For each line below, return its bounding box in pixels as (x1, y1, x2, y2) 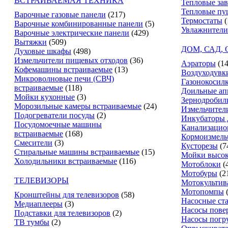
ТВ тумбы (14, 218, 49, 226)
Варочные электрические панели (14, 28, 129, 37)
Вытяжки (14, 38, 47, 46)
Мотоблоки (181, 160, 221, 168)
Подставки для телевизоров (14, 209, 110, 217)
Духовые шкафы (14, 47, 71, 55)
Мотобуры (181, 169, 217, 178)
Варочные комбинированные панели (14, 19, 143, 28)
